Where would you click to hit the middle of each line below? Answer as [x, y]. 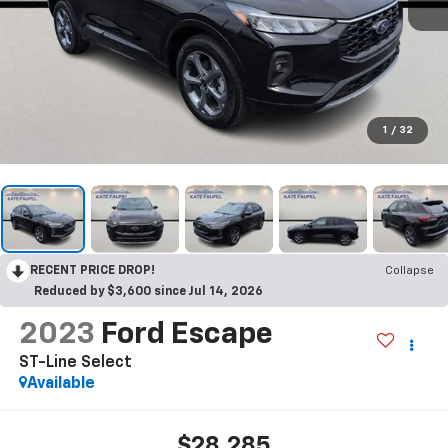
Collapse [409, 270]
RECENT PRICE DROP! [92, 270]
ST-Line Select [75, 362]
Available [60, 383]
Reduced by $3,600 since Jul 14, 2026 [148, 291]
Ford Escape [186, 334]
